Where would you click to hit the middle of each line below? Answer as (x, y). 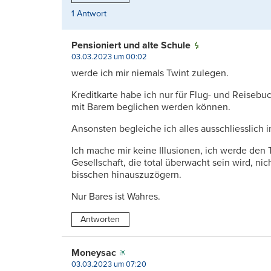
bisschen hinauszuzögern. (126, 175)
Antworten (100, 220)
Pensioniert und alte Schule (131, 46)
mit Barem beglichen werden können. (151, 107)
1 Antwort (89, 14)
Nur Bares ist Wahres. (116, 197)
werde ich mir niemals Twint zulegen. (150, 73)
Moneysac (94, 253)
